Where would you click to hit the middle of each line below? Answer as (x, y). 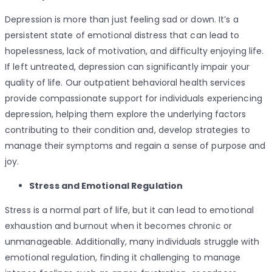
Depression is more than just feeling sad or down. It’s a (122, 20)
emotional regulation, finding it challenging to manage (123, 258)
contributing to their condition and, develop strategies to (127, 130)
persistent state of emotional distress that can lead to (122, 36)
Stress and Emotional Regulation (106, 186)
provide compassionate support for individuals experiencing (134, 99)
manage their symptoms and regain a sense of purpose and (135, 146)
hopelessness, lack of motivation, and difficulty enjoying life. (134, 51)
